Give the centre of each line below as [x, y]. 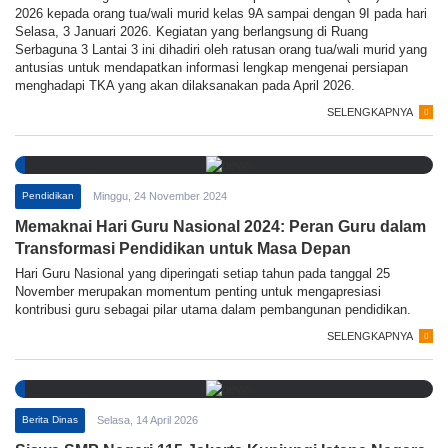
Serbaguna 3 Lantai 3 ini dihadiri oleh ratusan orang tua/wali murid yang [221, 50]
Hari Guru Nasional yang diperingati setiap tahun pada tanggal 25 [202, 274]
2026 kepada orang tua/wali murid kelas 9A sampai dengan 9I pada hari [221, 14]
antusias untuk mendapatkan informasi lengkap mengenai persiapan [211, 68]
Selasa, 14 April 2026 [147, 420]
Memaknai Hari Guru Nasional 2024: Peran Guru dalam [220, 227]
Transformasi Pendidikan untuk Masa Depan [183, 249]
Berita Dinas [50, 420]
